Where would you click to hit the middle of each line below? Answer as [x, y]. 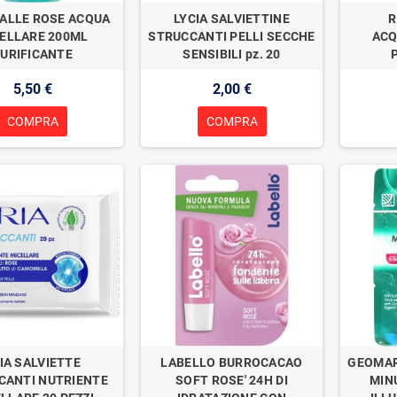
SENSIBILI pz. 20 [232, 54]
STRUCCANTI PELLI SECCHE [232, 36]
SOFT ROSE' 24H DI [232, 380]
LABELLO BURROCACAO [232, 362]
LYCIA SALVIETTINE [232, 18]
